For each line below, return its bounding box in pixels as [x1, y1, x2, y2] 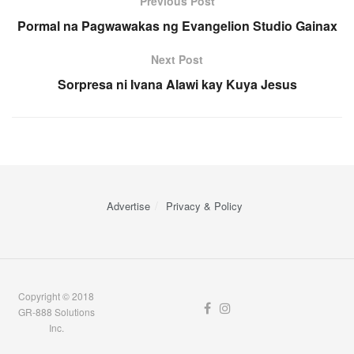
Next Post [151, 51, 203, 68]
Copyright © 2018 [18, 289, 95, 303]
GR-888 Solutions [17, 305, 95, 319]
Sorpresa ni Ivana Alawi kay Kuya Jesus [57, 75, 297, 94]
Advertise [107, 198, 150, 214]
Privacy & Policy [166, 198, 243, 214]
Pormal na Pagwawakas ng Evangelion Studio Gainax [17, 17, 337, 36]
